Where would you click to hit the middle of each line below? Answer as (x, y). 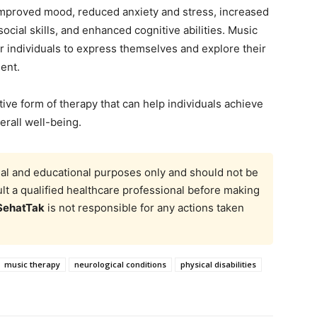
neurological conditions (120, 265)
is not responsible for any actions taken (144, 208)
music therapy (32, 265)
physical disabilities (218, 265)
